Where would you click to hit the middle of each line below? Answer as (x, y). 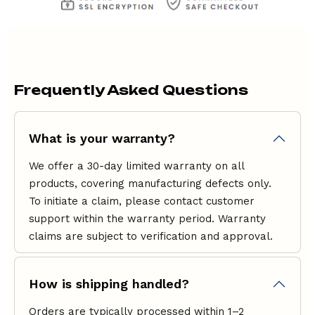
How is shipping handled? (109, 284)
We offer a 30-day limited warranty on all (136, 166)
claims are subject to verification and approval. (151, 237)
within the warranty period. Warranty (168, 219)
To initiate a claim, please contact (117, 201)
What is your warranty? (102, 139)
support (49, 219)
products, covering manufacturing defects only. (150, 184)
